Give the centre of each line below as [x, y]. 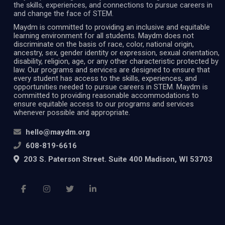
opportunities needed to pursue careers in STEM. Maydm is [111, 87]
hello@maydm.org [58, 132]
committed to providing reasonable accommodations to [106, 95]
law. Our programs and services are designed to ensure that [112, 70]
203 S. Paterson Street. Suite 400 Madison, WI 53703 [117, 159]
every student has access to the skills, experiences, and [105, 78]
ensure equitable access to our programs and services [104, 104]
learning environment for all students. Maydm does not [104, 35]
